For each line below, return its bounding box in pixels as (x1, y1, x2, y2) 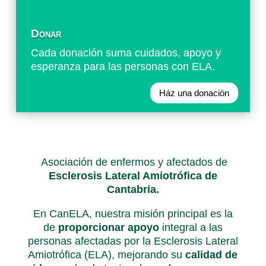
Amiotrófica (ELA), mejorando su (28, 248, 186, 261)
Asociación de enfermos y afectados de (38, 156, 228, 168)
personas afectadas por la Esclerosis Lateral (27, 235, 238, 247)
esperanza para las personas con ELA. (30, 61, 215, 72)
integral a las (159, 221, 223, 233)
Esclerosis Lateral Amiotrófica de (48, 169, 217, 182)
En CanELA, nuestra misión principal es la (33, 207, 233, 220)
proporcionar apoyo (58, 221, 159, 233)
